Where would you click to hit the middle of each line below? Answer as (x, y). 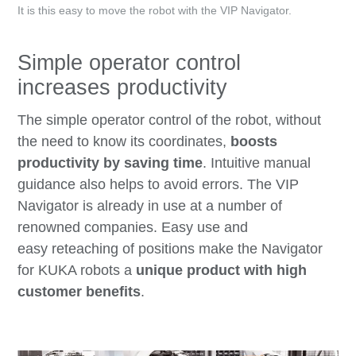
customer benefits (79, 292)
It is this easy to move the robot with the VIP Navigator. (155, 11)
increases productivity (123, 88)
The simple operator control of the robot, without (170, 120)
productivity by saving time (110, 163)
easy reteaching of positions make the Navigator (170, 249)
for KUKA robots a (77, 271)
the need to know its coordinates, (124, 142)
